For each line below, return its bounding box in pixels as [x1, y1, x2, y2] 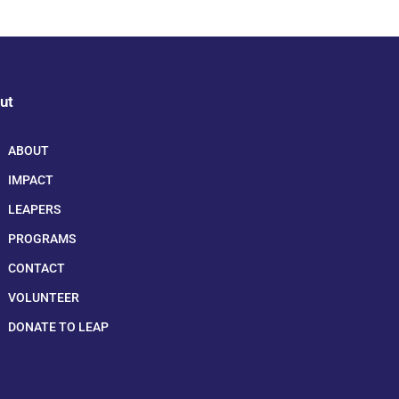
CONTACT [8, 260, 65, 275]
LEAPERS [8, 201, 61, 216]
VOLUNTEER [8, 289, 79, 305]
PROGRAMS [8, 231, 76, 246]
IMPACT [8, 172, 53, 187]
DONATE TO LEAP [8, 319, 109, 334]
